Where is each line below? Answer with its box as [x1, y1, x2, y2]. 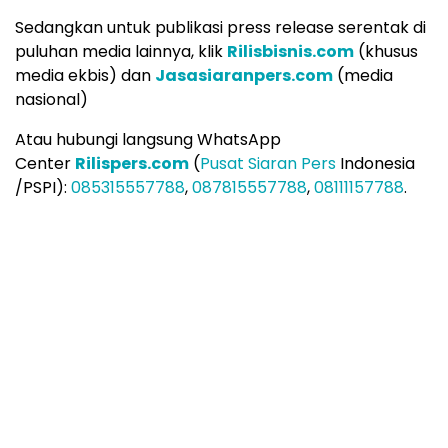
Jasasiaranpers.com [155, 64, 333, 88]
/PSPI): [15, 176, 71, 200]
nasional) [15, 88, 88, 112]
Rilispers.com [75, 152, 189, 176]
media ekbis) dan [15, 64, 155, 88]
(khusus [354, 40, 418, 64]
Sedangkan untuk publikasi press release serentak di [15, 16, 426, 40]
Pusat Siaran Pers [200, 152, 336, 176]
